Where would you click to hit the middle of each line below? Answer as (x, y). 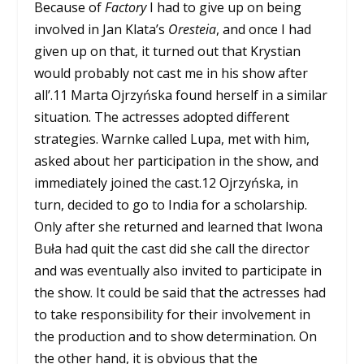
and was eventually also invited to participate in (178, 270)
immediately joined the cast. (118, 182)
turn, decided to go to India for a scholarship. (171, 204)
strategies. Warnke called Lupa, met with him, (172, 139)
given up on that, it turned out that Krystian (168, 51)
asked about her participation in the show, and (177, 160)
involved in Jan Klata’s (102, 29)
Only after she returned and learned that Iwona (179, 226)
